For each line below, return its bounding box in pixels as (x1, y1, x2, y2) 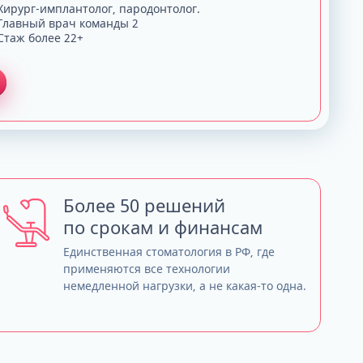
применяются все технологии (62, 261, 230, 277)
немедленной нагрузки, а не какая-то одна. (62, 278, 306, 294)
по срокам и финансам (62, 215, 263, 240)
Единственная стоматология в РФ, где (62, 244, 275, 260)
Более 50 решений (62, 193, 225, 218)
